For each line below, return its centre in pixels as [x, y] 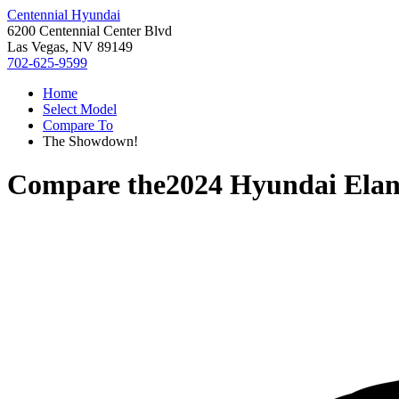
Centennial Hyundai [64, 15]
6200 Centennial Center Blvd [90, 31]
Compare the [86, 185]
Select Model [80, 109]
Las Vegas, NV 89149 [70, 47]
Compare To [78, 125]
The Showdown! [90, 141]
